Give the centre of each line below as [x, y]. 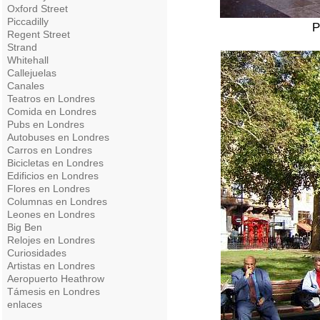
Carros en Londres [50, 150]
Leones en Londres [51, 214]
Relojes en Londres [51, 240]
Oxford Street [37, 9]
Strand [22, 47]
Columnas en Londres [57, 201]
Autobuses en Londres [58, 137]
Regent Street [39, 34]
